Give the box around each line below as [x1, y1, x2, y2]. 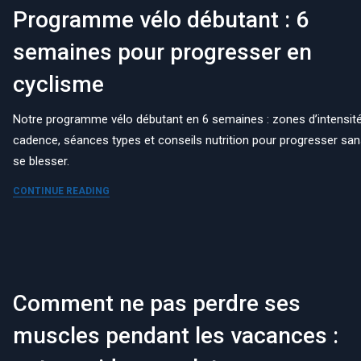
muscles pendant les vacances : [13, 322, 339, 349]
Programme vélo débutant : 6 [13, 6, 309, 33]
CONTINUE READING [13, 185, 110, 197]
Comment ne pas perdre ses [13, 289, 301, 317]
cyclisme [13, 70, 105, 98]
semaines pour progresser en [13, 38, 313, 65]
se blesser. [13, 153, 70, 168]
